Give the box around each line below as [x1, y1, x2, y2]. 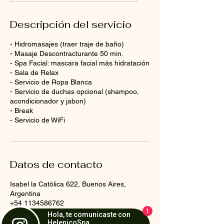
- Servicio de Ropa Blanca [10, 77, 92, 86]
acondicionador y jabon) [10, 96, 86, 105]
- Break [10, 106, 33, 114]
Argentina [10, 189, 40, 197]
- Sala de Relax [10, 68, 58, 76]
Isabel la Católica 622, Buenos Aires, [10, 179, 126, 188]
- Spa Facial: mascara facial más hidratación [10, 58, 149, 67]
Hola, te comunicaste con [47, 210, 130, 218]
